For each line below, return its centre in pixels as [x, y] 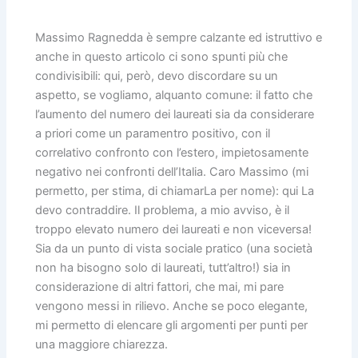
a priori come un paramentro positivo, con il [153, 133]
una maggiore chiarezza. [102, 344]
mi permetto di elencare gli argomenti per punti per [172, 325]
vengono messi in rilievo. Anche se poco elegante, [172, 306]
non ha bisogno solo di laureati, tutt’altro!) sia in [163, 268]
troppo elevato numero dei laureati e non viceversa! [174, 229]
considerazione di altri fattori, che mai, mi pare [160, 287]
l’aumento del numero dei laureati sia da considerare [175, 114]
